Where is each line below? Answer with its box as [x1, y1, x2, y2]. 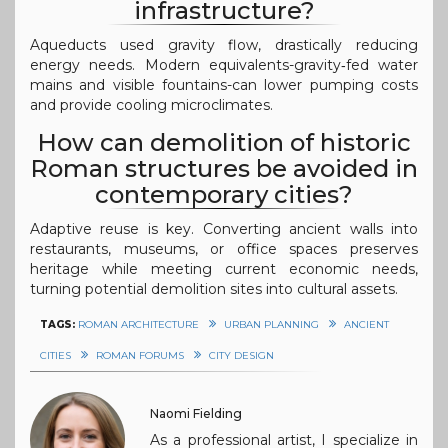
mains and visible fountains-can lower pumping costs [30, 75, 418, 94]
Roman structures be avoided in [30, 153, 418, 183]
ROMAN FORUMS [96, 348, 184, 362]
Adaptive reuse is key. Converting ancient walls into [30, 219, 418, 238]
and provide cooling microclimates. [30, 95, 273, 114]
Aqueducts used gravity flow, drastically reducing [30, 35, 418, 54]
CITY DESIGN [209, 348, 274, 362]
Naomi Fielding [150, 405, 242, 421]
